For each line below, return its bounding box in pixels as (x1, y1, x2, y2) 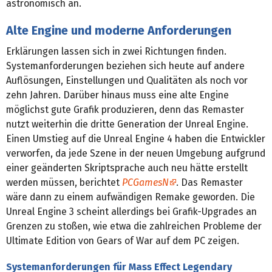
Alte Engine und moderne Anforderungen (6, 22, 231, 38)
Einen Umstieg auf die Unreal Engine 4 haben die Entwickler (6, 132, 265, 144)
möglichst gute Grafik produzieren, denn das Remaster (6, 103, 244, 115)
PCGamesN (122, 176, 169, 188)
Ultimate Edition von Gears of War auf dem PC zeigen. (6, 234, 239, 246)
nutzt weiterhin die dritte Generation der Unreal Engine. (6, 118, 248, 130)
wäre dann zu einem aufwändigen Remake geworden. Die (6, 191, 255, 203)
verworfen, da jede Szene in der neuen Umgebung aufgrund (6, 147, 265, 159)
